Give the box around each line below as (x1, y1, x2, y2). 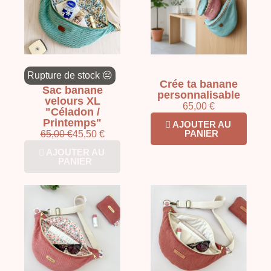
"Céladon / (45, 105, 100, 118)
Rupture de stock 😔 (27, 70, 113, 80)
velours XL (44, 94, 100, 107)
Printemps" (43, 116, 102, 129)
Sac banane (42, 83, 103, 96)
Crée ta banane (160, 77, 238, 90)
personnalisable (157, 88, 240, 101)
